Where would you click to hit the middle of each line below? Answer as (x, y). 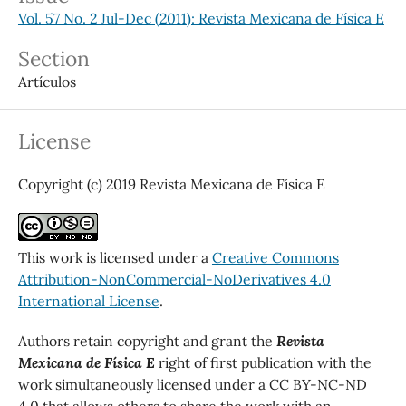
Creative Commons (275, 257)
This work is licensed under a (115, 257)
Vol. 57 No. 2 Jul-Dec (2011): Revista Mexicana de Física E (201, 18)
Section (53, 58)
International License (88, 300)
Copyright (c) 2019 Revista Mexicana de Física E (171, 184)
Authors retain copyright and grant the (147, 340)
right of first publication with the (263, 362)
